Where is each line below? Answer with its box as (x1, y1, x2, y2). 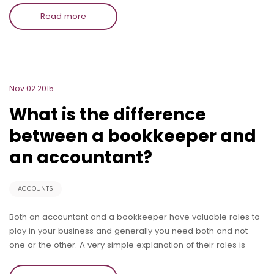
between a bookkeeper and (9, 124, 256, 148)
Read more (40, 10, 86, 22)
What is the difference (9, 103, 206, 127)
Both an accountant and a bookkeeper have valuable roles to (9, 210, 260, 223)
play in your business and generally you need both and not (9, 224, 248, 237)
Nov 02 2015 (9, 83, 54, 94)
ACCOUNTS (18, 183, 53, 193)
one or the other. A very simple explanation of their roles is (9, 239, 245, 251)
